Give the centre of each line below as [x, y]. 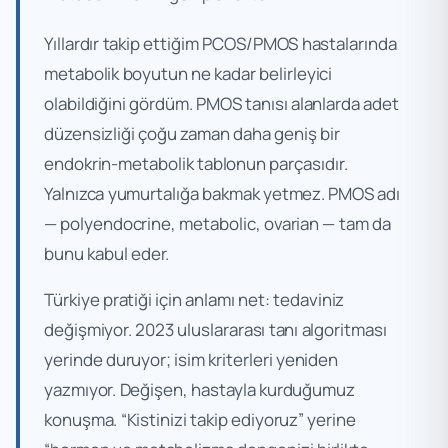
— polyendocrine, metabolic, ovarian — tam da [217, 223]
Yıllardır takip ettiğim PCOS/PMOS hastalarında [220, 43]
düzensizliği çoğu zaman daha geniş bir [192, 133]
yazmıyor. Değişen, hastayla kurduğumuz [199, 389]
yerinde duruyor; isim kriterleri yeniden [191, 359]
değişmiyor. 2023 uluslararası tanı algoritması [215, 329]
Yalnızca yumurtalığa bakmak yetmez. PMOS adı [222, 193]
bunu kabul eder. [107, 253]
